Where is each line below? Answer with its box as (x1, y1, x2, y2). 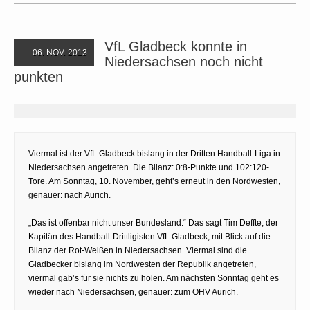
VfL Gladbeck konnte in (104, 38, 247, 54)
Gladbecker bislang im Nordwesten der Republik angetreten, (28, 259, 256, 269)
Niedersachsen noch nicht (104, 53, 263, 69)
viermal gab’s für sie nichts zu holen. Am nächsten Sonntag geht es (28, 273, 279, 283)
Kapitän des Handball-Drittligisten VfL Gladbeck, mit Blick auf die (28, 231, 271, 241)
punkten (14, 69, 63, 84)
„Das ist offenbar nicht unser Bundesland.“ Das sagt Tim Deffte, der (28, 217, 278, 228)
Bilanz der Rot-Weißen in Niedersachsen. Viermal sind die (28, 245, 247, 255)
